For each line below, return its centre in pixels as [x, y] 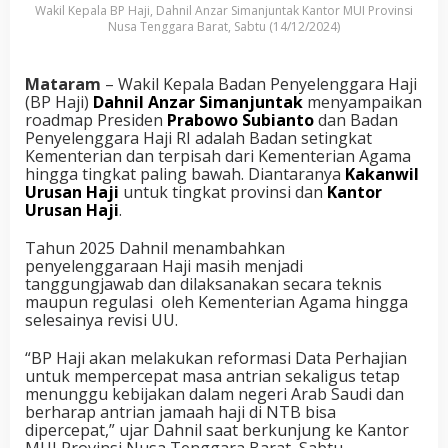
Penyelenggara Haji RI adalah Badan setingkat [198, 137]
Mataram [63, 83]
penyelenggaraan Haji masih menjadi [164, 265]
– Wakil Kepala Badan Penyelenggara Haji [259, 83]
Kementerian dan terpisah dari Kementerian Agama [218, 155]
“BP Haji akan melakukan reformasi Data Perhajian [216, 357]
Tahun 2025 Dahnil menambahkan [157, 247]
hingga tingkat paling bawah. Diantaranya [185, 173]
